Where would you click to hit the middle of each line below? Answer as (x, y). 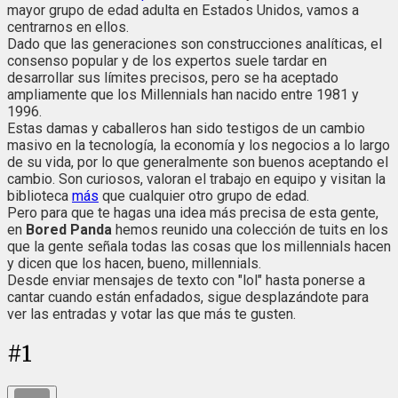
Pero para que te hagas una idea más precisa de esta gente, (193, 212)
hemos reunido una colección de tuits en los (250, 229)
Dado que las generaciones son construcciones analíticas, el (195, 44)
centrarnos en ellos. (68, 27)
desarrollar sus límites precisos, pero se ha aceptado (173, 77)
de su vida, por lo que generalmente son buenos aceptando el (198, 162)
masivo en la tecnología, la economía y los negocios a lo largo (199, 145)
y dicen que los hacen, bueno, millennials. (134, 263)
